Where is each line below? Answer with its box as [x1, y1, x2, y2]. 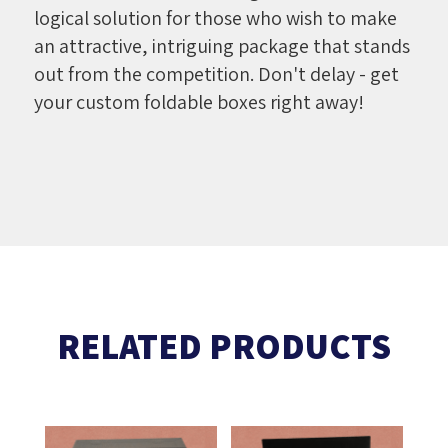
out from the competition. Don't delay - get [33, 60, 399, 87]
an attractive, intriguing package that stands [33, 32, 410, 59]
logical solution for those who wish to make [33, 4, 397, 31]
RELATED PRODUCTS [56, 321, 391, 369]
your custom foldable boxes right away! [33, 88, 364, 115]
